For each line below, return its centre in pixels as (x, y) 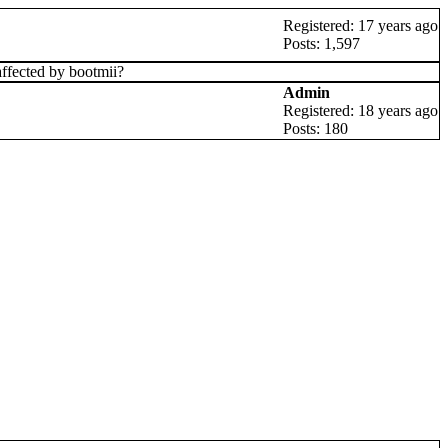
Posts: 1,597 (321, 43)
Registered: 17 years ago (360, 25)
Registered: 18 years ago (360, 110)
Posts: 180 (315, 128)
